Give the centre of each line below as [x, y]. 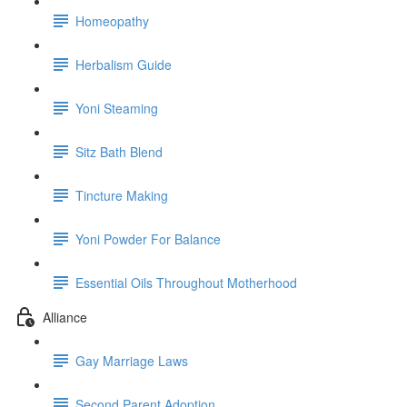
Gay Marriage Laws [132, 360]
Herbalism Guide [124, 64]
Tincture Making [122, 195]
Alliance [65, 317]
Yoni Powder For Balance [148, 238]
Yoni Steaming [117, 108]
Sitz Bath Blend [119, 151]
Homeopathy [112, 20]
